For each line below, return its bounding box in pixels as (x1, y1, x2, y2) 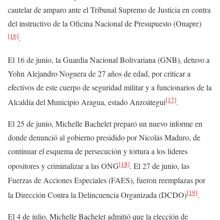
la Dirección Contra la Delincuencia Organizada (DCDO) (8, 190, 187, 200)
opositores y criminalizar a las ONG (8, 161, 119, 171)
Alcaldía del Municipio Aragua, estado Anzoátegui (8, 97, 165, 108)
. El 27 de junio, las (130, 161, 190, 171)
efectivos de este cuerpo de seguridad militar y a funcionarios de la (8, 82, 212, 93)
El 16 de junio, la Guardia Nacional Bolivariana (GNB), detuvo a (8, 55, 210, 65)
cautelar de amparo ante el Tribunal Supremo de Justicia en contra (8, 4, 211, 15)
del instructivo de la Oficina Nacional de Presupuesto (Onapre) (8, 18, 201, 28)
